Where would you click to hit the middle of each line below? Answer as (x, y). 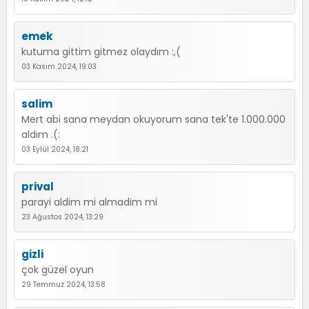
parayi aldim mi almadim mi (89, 202)
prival (38, 187)
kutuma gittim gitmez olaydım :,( (101, 52)
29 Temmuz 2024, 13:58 (63, 285)
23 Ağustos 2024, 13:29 (62, 217)
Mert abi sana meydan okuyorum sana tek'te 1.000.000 (153, 119)
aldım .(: (41, 134)
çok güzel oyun (58, 270)
